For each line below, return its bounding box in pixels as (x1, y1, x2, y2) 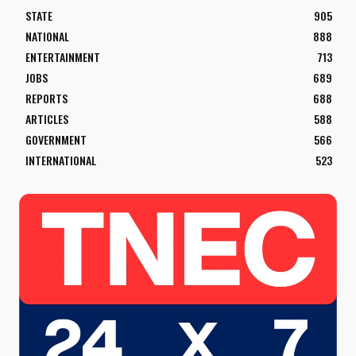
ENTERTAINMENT (25, 48, 100, 66)
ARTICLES (25, 110, 68, 128)
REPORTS (25, 90, 68, 107)
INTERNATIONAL (25, 152, 96, 169)
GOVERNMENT (25, 131, 87, 149)
